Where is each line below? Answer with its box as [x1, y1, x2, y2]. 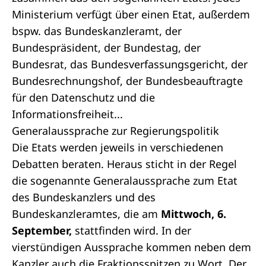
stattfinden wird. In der [75, 223, 191, 237]
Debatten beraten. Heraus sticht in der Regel [12, 157, 237, 171]
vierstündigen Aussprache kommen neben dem [12, 240, 251, 254]
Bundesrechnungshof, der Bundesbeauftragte [12, 74, 243, 88]
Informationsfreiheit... [12, 107, 123, 121]
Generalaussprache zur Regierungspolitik [12, 123, 219, 138]
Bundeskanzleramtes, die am [12, 207, 161, 221]
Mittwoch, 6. [161, 207, 226, 221]
